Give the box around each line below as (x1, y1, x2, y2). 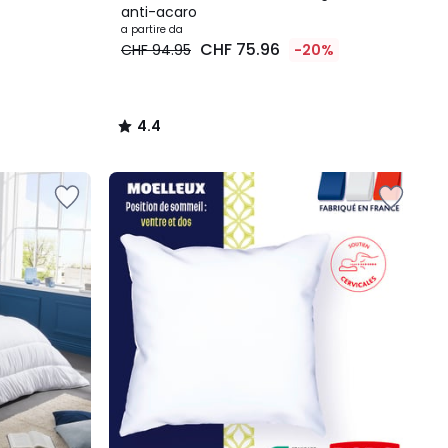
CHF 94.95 (121, 40, 191, 60)
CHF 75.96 (200, 38, 280, 61)
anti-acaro (121, 2, 197, 22)
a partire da (121, 22, 183, 37)
